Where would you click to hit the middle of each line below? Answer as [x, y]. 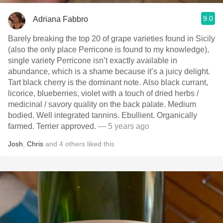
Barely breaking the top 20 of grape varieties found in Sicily [111, 39]
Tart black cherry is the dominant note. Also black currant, [108, 82]
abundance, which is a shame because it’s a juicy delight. [109, 71]
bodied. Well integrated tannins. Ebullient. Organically [103, 115]
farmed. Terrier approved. [53, 126]
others [75, 144]
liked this [100, 144]
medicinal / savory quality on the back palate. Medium [102, 104]
